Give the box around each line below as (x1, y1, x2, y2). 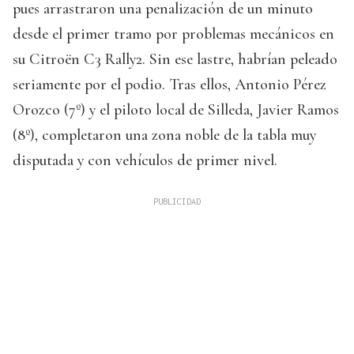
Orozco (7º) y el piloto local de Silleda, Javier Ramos (13, 100, 339, 120)
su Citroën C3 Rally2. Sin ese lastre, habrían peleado (13, 50, 337, 70)
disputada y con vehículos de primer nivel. (13, 151, 277, 171)
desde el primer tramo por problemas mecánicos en (13, 24, 334, 44)
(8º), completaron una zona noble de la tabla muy (13, 126, 316, 145)
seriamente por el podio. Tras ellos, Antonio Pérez (13, 75, 326, 95)
